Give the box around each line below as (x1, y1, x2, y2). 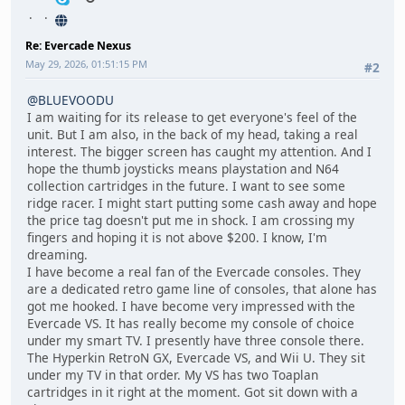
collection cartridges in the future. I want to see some (27, 176, 345, 194)
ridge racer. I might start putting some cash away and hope (27, 193, 377, 212)
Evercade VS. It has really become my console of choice (27, 314, 354, 332)
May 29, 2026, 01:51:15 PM (25, 57, 147, 71)
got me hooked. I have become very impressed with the (27, 297, 355, 315)
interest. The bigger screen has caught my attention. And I (27, 142, 372, 160)
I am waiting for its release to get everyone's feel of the (27, 108, 357, 126)
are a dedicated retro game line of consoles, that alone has (27, 279, 377, 297)
